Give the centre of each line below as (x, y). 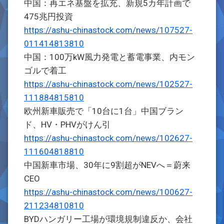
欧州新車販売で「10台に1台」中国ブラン (104, 111)
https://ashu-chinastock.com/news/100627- (108, 192)
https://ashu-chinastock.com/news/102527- (108, 84)
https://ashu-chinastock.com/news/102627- (108, 138)
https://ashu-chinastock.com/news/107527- (108, 30)
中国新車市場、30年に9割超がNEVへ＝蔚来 (107, 165)
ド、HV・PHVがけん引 (67, 124)
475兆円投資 (48, 16)
